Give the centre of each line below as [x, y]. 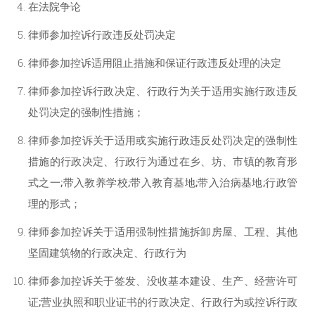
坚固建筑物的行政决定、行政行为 [107, 253]
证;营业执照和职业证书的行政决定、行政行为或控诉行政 [163, 302]
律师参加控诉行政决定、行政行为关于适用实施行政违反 [163, 91]
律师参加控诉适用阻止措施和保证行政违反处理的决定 [155, 63]
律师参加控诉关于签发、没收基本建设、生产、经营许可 [163, 281]
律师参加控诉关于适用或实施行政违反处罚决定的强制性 [163, 140]
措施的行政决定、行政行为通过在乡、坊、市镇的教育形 [163, 161]
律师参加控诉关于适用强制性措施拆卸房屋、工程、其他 [163, 232]
